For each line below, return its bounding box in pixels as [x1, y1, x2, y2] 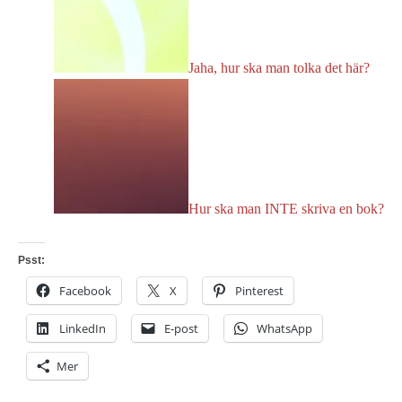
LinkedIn [59, 319, 106, 336]
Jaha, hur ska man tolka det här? [188, 59, 370, 75]
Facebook [59, 282, 111, 299]
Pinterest [235, 282, 284, 299]
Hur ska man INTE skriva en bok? [188, 200, 384, 216]
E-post [164, 319, 198, 336]
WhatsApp [257, 319, 312, 336]
